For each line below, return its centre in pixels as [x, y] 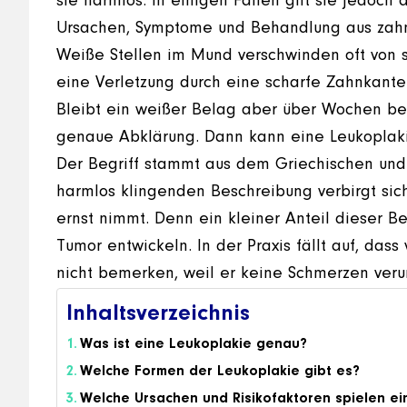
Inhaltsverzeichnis [158, 314]
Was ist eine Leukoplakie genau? [194, 344]
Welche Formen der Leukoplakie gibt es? [220, 372]
